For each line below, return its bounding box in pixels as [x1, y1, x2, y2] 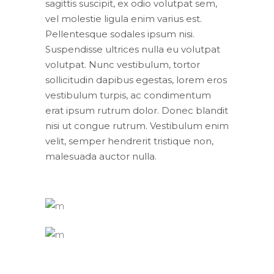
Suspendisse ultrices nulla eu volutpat [45, 43, 220, 55]
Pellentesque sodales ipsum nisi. [45, 28, 194, 40]
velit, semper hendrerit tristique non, [45, 135, 213, 147]
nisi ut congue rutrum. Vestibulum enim [45, 119, 229, 131]
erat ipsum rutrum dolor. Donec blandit [45, 104, 228, 116]
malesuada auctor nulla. [45, 150, 157, 162]
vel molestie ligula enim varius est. [45, 12, 202, 24]
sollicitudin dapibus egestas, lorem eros [45, 73, 227, 86]
